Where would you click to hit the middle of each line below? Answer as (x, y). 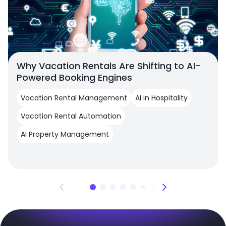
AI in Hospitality (161, 98)
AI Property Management (65, 134)
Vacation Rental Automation (71, 116)
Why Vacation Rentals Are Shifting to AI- (109, 66)
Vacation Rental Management (74, 98)
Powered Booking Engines (74, 77)
